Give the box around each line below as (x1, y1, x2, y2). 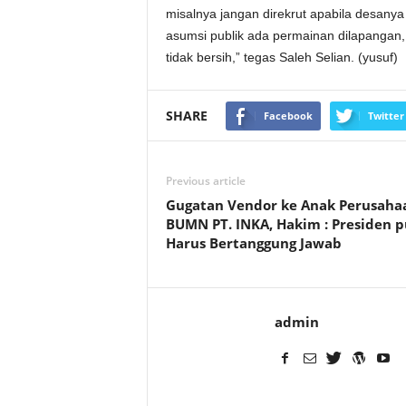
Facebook (263, 108, 313, 122)
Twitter (367, 108, 404, 122)
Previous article (165, 173, 246, 188)
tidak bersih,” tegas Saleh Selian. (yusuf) (165, 50, 398, 64)
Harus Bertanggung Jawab (165, 234, 342, 252)
